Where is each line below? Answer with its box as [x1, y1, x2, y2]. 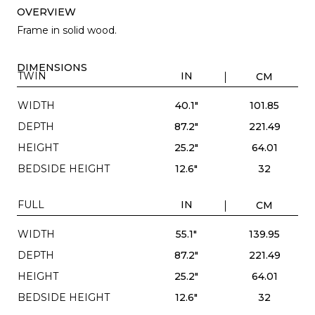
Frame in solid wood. [17, 23, 117, 37]
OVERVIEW [17, 6, 76, 18]
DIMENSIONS [17, 60, 87, 74]
